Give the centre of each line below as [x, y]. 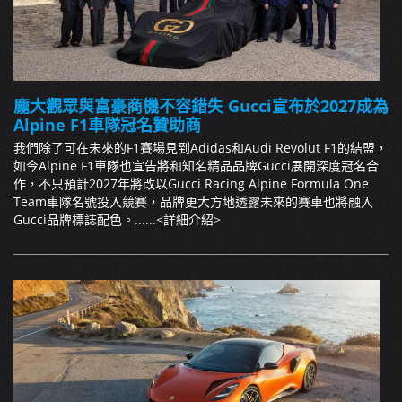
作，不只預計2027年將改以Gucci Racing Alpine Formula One [191, 183]
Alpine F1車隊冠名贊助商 [107, 124]
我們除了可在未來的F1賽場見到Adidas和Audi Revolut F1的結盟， [201, 147]
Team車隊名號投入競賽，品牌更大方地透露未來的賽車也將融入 [193, 201]
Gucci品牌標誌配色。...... [85, 219]
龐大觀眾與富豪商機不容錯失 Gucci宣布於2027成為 [201, 105]
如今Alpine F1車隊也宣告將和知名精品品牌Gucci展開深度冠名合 [196, 165]
